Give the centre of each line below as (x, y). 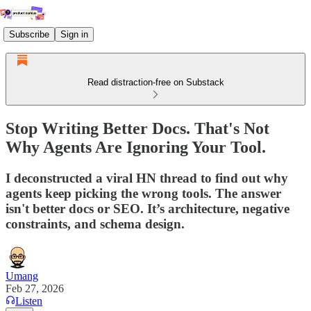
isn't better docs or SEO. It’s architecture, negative (148, 208)
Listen (29, 301)
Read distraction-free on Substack (155, 82)
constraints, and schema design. (95, 224)
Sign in (74, 34)
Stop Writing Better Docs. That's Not (137, 128)
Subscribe (29, 34)
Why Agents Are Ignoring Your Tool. (136, 147)
